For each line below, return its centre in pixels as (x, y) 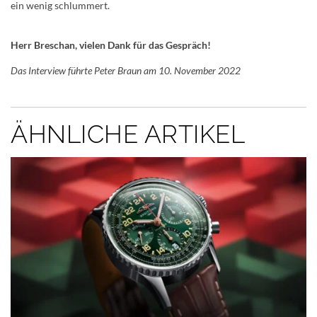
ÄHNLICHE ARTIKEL (128, 134)
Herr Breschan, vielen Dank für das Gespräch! (111, 45)
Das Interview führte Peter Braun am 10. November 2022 (126, 71)
